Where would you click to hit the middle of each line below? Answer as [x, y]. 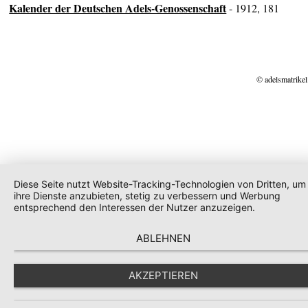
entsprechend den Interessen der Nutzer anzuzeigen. [134, 207]
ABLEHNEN [163, 238]
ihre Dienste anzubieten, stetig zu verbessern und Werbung [147, 196]
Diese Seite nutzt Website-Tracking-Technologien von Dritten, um [160, 184]
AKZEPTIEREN [163, 275]
